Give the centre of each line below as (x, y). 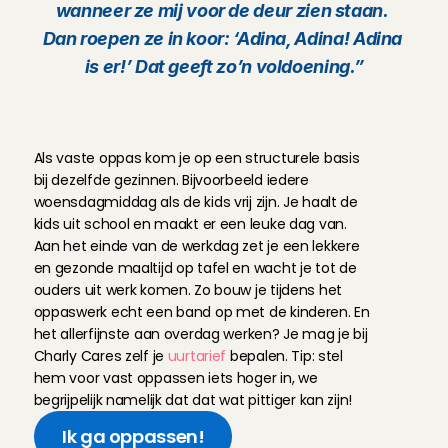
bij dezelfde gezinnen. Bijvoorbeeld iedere (171, 180)
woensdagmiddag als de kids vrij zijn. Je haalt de (195, 202)
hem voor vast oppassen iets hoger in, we (175, 378)
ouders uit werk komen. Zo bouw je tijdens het (187, 290)
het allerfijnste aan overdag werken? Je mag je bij (200, 334)
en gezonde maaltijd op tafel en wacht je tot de (195, 268)
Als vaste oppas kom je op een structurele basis (196, 158)
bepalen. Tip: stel (284, 356)
